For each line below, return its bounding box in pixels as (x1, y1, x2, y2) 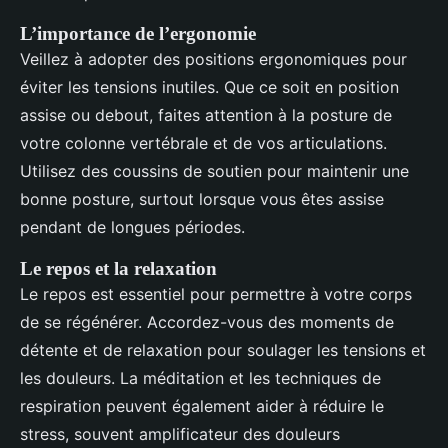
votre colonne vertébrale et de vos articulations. (20, 133, 387, 154)
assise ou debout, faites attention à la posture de (20, 105, 392, 126)
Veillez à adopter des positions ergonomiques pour (20, 49, 407, 70)
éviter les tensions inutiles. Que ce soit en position (20, 77, 399, 98)
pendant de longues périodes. (20, 217, 245, 238)
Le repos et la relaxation (20, 258, 217, 280)
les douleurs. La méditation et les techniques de (20, 368, 381, 389)
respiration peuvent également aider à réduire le (20, 396, 384, 417)
